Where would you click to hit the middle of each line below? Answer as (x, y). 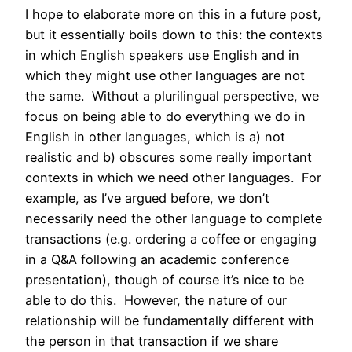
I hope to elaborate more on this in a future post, (173, 14)
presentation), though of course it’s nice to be (165, 279)
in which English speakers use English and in (162, 55)
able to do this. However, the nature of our (156, 300)
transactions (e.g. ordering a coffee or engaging (171, 238)
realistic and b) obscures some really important (169, 157)
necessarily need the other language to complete (174, 218)
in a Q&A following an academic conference (157, 259)
